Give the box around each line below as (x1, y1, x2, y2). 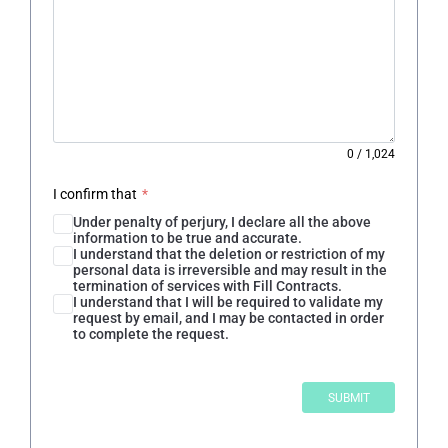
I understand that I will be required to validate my (72, 294, 383, 311)
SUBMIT (327, 390, 370, 405)
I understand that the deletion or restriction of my (72, 246, 385, 263)
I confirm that (52, 186, 137, 203)
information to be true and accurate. (72, 230, 302, 247)
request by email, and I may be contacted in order (72, 310, 384, 327)
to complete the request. (72, 326, 229, 343)
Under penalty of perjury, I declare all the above (72, 214, 371, 231)
